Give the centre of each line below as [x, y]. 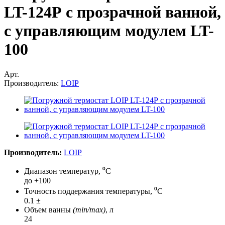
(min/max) [89, 209]
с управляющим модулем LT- [109, 31]
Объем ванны [48, 209]
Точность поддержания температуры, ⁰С [93, 191]
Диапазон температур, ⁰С [68, 171]
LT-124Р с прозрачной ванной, [113, 12]
